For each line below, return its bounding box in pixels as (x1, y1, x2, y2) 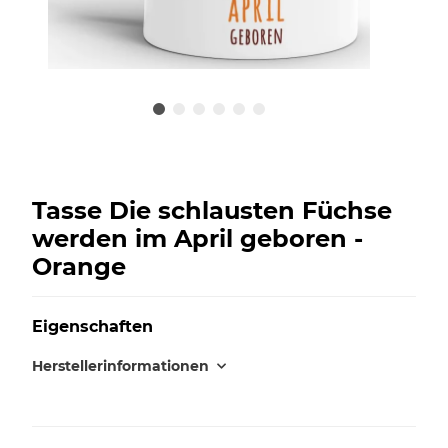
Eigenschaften (32, 316, 153, 336)
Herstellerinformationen (32, 356, 209, 375)
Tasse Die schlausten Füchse (32, 195, 392, 225)
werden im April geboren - (32, 223, 363, 253)
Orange (32, 251, 126, 281)
